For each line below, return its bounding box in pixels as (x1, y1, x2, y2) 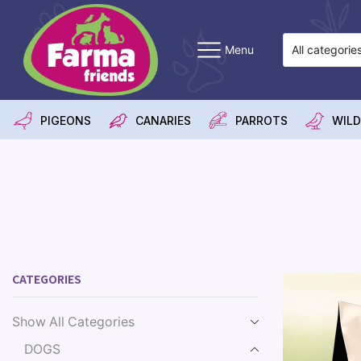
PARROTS (235, 113, 288, 127)
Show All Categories (12, 313, 135, 330)
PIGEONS (40, 113, 91, 127)
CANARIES (135, 113, 191, 127)
